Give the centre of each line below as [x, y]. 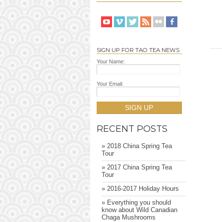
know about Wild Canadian [139, 210]
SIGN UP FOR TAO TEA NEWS [138, 50]
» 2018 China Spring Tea [137, 146]
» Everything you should [136, 203]
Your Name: [111, 61]
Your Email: [110, 83]
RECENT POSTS [132, 129]
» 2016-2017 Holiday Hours [140, 189]
